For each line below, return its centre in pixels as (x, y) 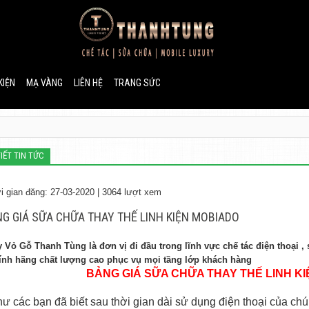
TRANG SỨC (137, 83)
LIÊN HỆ (88, 83)
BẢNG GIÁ (115, 273)
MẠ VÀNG (44, 83)
